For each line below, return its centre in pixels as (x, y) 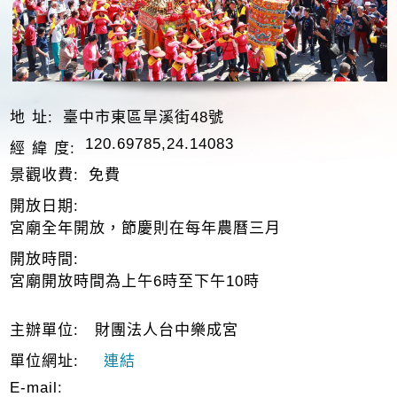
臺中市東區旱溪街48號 (144, 117)
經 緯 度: (43, 148)
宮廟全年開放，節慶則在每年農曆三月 (146, 228)
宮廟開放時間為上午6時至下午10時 (135, 281)
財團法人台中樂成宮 (164, 330)
